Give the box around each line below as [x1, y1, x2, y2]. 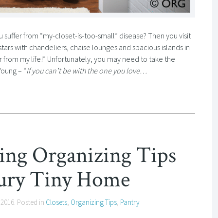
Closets [45, 198, 67, 207]
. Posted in [14, 198, 46, 207]
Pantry [120, 198, 140, 207]
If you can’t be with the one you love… [26, 65, 147, 75]
